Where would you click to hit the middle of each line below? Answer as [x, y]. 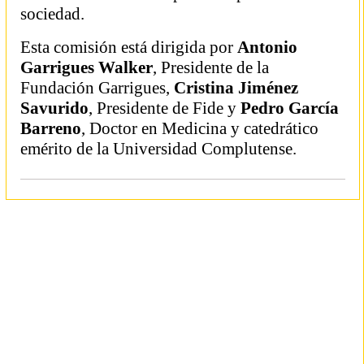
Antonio [267, 47]
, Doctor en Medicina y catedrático [200, 128]
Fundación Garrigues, [97, 88]
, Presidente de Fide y [165, 108]
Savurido [54, 108]
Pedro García [290, 108]
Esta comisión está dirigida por [129, 47]
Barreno [51, 128]
